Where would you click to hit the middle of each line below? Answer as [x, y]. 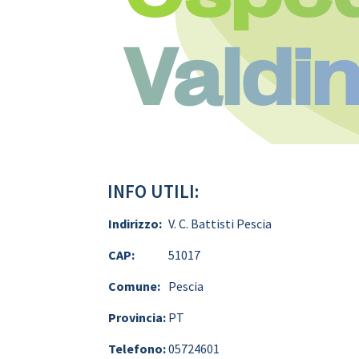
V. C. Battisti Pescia [220, 223]
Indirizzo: [135, 223]
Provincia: [137, 317]
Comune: [135, 286]
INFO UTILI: [153, 191]
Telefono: [137, 348]
